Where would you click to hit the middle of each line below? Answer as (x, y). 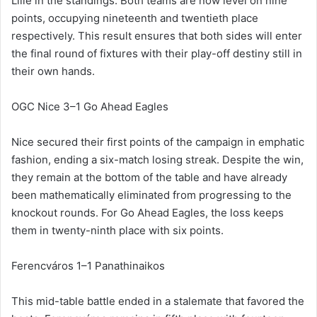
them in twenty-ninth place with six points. (117, 231)
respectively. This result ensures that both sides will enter (157, 36)
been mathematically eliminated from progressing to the (151, 195)
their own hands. (53, 71)
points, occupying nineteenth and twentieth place (135, 18)
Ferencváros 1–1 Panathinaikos (88, 266)
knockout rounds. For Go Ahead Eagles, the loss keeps (148, 213)
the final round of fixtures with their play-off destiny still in (157, 54)
